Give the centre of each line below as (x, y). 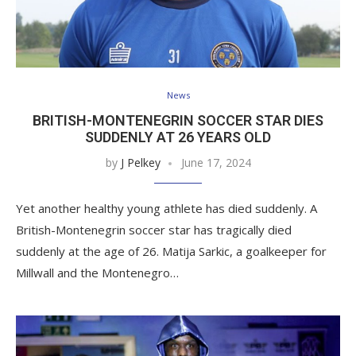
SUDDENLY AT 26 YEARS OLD (178, 137)
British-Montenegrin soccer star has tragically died (154, 230)
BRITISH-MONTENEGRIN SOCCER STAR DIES (178, 121)
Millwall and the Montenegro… (97, 273)
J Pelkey (140, 163)
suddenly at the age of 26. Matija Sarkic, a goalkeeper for (171, 252)
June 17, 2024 (216, 163)
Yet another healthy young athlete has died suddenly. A (166, 209)
